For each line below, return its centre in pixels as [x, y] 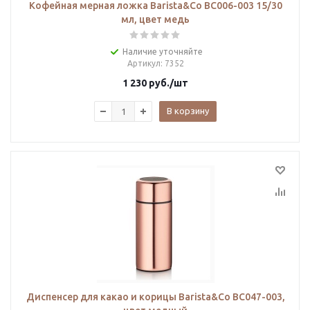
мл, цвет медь [155, 19]
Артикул [144, 63]
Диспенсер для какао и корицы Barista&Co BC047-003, [155, 297]
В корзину [188, 111]
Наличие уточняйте [162, 52]
